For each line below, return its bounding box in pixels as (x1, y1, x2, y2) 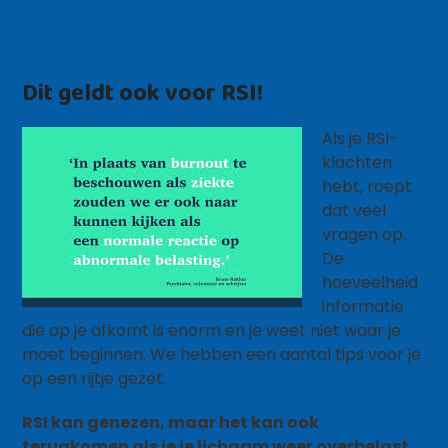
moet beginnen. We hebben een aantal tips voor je (22, 343, 422, 366)
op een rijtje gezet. (22, 367, 167, 390)
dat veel (322, 199, 387, 222)
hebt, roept (322, 175, 413, 198)
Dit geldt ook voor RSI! (22, 74, 264, 109)
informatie (322, 295, 405, 318)
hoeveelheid (322, 271, 419, 294)
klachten (322, 151, 393, 174)
